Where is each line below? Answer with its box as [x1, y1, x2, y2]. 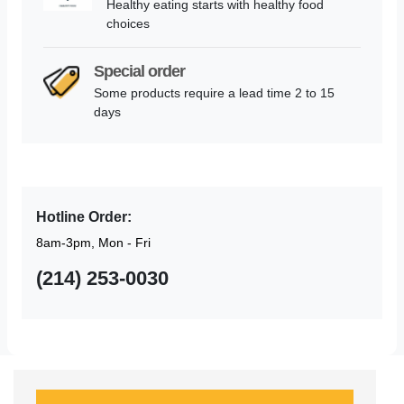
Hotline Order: [36, 209, 132, 225]
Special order [94, 62, 186, 81]
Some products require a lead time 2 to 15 [94, 86, 335, 101]
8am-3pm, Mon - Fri [36, 235, 151, 251]
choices [106, 16, 150, 32]
